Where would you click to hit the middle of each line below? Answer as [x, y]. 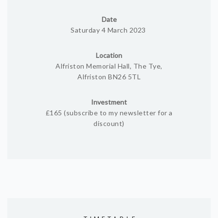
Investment [109, 102]
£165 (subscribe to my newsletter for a [109, 113]
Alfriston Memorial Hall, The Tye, [109, 66]
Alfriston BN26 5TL [109, 77]
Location [109, 55]
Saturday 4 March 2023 [109, 30]
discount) [109, 123]
